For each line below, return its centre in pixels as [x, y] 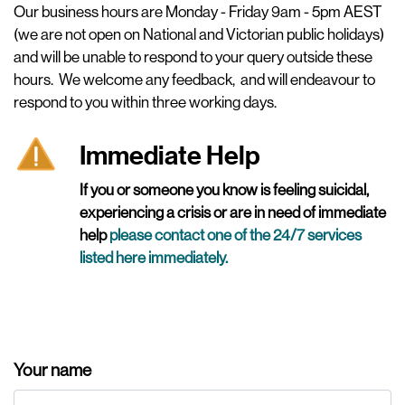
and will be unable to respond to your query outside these [193, 57]
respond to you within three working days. [145, 102]
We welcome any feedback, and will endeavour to [217, 80]
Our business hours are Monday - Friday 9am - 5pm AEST [198, 12]
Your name [52, 370]
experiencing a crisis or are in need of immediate [233, 212]
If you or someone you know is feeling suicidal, [224, 190]
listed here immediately [152, 258]
